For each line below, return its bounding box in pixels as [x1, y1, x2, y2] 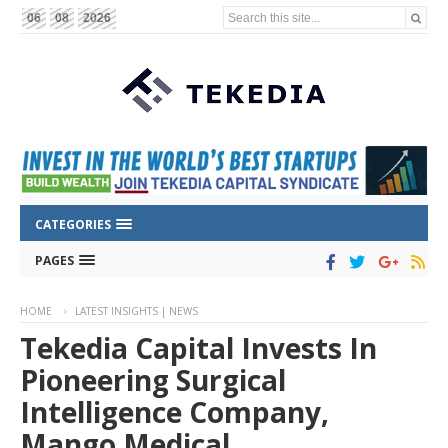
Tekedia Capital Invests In [20, 329, 377, 368]
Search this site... [228, 10, 321, 24]
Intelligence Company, [20, 393, 329, 432]
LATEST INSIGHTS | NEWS [75, 304, 198, 319]
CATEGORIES [35, 216, 114, 234]
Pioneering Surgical [20, 361, 286, 400]
